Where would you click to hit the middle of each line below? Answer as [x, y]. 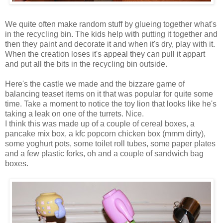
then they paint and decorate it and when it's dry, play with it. [110, 44]
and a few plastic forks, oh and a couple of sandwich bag [104, 153]
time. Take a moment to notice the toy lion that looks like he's [111, 104]
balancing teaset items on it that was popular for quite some [109, 94]
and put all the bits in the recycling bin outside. [86, 64]
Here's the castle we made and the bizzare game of [95, 84]
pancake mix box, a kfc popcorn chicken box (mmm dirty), [105, 133]
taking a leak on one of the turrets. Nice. [74, 113]
